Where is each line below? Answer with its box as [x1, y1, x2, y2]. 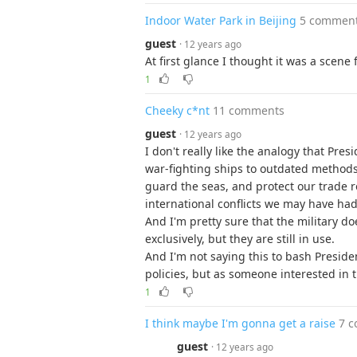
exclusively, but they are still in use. [145, 231, 335, 246]
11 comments [213, 103, 284, 118]
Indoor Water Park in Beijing [145, 13, 296, 28]
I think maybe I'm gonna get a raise [145, 316, 335, 331]
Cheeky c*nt [145, 103, 210, 118]
